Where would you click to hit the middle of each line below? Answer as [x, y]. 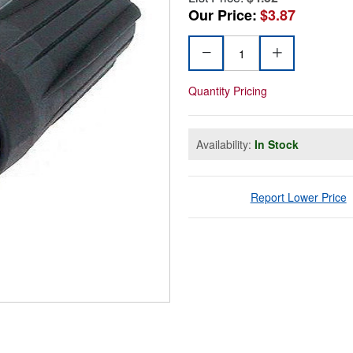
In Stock [277, 145]
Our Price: [223, 15]
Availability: [225, 145]
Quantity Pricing [228, 91]
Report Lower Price [298, 197]
